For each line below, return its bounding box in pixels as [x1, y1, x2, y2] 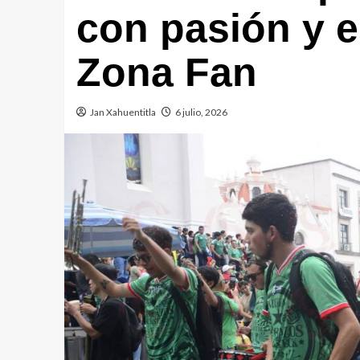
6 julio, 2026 [174, 106, 227, 118]
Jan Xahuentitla [89, 106, 156, 118]
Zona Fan [76, 50, 257, 95]
